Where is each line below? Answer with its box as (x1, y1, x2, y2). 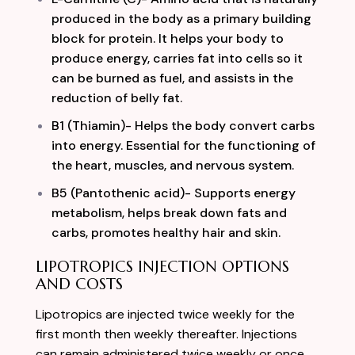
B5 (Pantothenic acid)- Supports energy (52, 184, 296, 201)
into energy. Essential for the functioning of (52, 136, 315, 154)
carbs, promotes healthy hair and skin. (52, 223, 284, 241)
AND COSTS (36, 273, 123, 294)
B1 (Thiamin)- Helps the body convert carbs (52, 116, 315, 134)
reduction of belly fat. (52, 89, 182, 106)
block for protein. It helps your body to (52, 29, 284, 47)
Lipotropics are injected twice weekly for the (36, 305, 295, 323)
